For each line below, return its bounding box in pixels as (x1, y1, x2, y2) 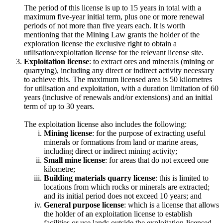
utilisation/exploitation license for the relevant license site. (24, 48, 204, 57)
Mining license (44, 128, 92, 137)
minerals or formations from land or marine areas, (44, 137, 198, 146)
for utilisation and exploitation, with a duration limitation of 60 (24, 84, 219, 93)
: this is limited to (155, 173, 209, 182)
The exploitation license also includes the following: (24, 119, 187, 128)
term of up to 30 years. (24, 102, 95, 111)
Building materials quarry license (44, 173, 155, 182)
